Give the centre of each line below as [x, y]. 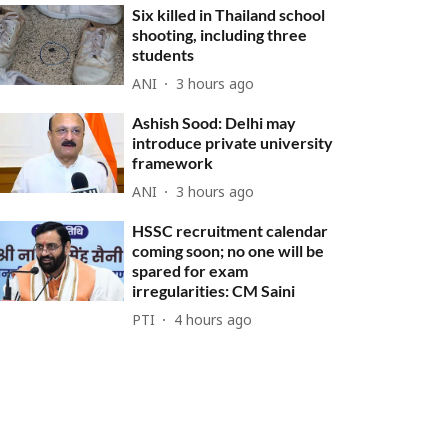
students [163, 54]
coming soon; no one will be [228, 250]
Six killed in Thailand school [229, 14]
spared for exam [190, 270]
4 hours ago [213, 321]
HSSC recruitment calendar [230, 230]
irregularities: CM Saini [214, 290]
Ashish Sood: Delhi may [214, 122]
